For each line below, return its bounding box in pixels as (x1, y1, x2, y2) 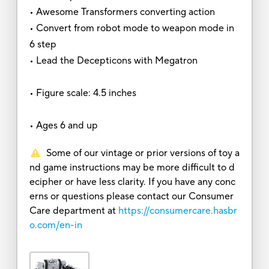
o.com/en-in (29, 219, 82, 231)
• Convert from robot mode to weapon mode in (29, 22, 234, 34)
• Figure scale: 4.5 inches (29, 86, 136, 99)
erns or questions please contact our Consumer (29, 190, 234, 202)
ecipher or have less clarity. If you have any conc (29, 175, 235, 188)
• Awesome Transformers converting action (29, 5, 215, 18)
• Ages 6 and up (29, 119, 98, 131)
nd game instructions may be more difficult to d (29, 161, 235, 174)
